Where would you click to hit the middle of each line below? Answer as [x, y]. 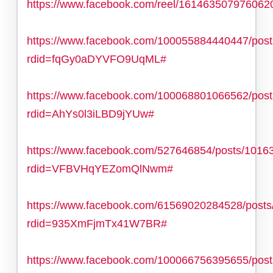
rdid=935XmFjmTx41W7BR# [97, 223]
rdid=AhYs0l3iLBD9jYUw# [90, 114]
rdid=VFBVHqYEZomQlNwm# [100, 168]
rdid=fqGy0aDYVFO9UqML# [97, 59]
